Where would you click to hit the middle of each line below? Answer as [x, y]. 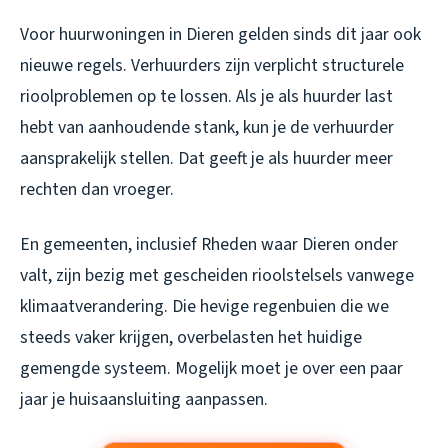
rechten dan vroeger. [97, 190]
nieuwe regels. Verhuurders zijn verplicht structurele [212, 66]
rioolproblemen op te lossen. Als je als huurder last [206, 97]
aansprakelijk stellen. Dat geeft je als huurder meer [206, 159]
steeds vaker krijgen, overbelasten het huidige [191, 338]
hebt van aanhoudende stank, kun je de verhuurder [207, 128]
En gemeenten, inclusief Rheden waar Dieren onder [209, 245]
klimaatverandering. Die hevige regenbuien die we [204, 307]
